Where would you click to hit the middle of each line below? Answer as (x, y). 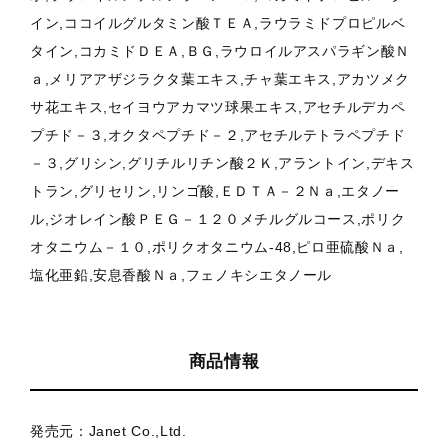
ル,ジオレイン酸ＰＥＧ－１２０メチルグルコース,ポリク (218, 219)
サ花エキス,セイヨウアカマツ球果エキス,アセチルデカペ (218, 107)
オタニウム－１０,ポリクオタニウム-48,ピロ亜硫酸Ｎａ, (217, 247)
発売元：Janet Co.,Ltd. (108, 431)
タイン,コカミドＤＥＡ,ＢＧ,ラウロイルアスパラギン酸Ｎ (220, 51)
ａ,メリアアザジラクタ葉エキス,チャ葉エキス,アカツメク (220, 79)
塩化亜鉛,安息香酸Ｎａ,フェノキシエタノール (181, 275)
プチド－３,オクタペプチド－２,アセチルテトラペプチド (218, 135)
